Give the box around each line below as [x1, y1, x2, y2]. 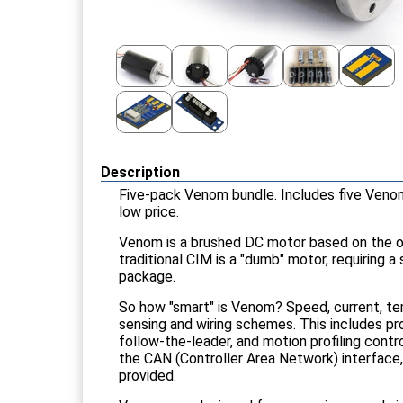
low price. [119, 202, 179, 220]
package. [119, 267, 175, 285]
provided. [119, 366, 176, 384]
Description [101, 163, 180, 181]
